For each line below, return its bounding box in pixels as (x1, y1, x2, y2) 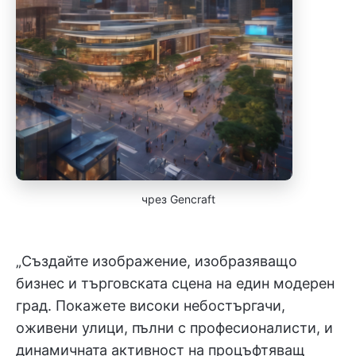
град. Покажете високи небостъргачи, (16, 297, 285, 314)
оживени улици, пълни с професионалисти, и (16, 319, 333, 336)
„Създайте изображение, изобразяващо (16, 253, 297, 269)
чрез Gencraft (141, 192, 215, 206)
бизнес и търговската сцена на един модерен (16, 275, 335, 292)
